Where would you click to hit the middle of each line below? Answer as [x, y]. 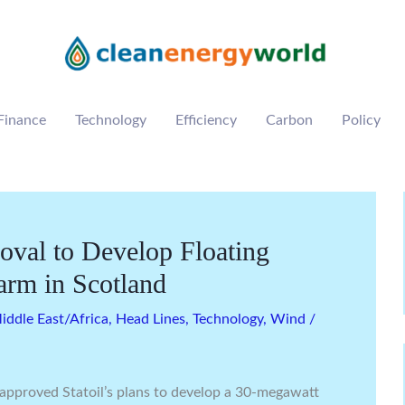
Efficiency [206, 120]
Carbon [289, 120]
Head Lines [151, 319]
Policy [361, 120]
